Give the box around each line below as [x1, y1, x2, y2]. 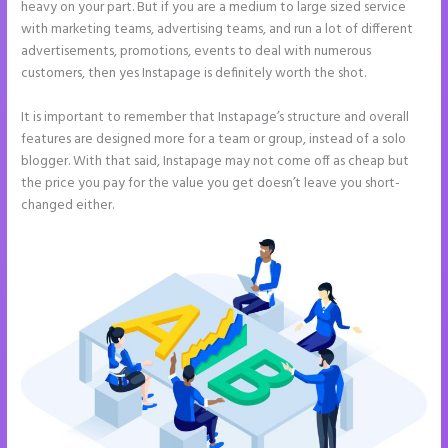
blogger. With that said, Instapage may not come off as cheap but [21, 150, 410, 172]
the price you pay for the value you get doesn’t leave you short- [21, 172, 401, 194]
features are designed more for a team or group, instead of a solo [21, 128, 407, 150]
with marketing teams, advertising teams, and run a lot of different [21, 18, 414, 40]
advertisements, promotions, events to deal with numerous [21, 40, 372, 62]
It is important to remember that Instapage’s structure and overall [21, 106, 410, 128]
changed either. [21, 194, 115, 216]
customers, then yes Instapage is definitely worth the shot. [21, 62, 367, 84]
